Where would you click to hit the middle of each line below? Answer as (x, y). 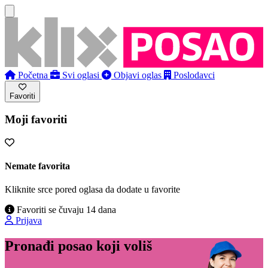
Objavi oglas (138, 75)
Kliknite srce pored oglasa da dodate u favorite (92, 190)
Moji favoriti (36, 120)
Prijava (29, 221)
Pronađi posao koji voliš (78, 246)
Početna (33, 75)
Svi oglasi (81, 75)
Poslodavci (194, 75)
